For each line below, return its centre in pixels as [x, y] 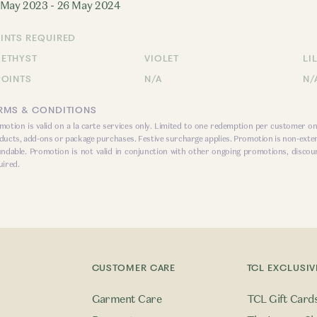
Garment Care [127, 299]
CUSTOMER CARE [134, 268]
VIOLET [162, 58]
